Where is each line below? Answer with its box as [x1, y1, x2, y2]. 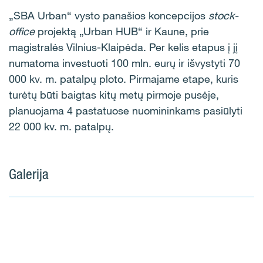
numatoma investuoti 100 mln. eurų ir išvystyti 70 [9, 56, 240, 69]
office [9, 25, 35, 38]
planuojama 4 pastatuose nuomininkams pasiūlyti [9, 104, 242, 117]
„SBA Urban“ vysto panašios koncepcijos [9, 9, 208, 22]
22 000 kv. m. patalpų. [9, 120, 114, 133]
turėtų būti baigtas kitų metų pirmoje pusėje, [9, 88, 219, 101]
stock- [208, 9, 238, 22]
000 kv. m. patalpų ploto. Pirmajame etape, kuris [9, 72, 238, 85]
